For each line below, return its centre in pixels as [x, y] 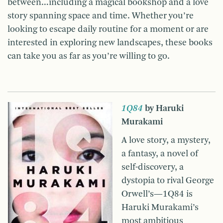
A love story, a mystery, [166, 141]
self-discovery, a [153, 167]
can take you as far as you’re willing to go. [89, 56]
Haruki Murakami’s [160, 208]
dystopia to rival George [168, 181]
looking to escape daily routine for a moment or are [108, 30]
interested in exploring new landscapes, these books [110, 43]
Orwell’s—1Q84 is [157, 194]
